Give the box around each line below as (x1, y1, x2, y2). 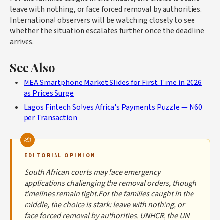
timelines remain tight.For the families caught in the (24, 189, 193, 200)
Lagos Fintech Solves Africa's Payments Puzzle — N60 (24, 102, 202, 113)
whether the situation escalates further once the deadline (10, 26, 204, 37)
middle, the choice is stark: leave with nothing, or (24, 199, 185, 211)
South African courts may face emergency (24, 167, 160, 178)
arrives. (10, 36, 34, 48)
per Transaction (24, 112, 77, 124)
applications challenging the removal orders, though (24, 178, 196, 189)
